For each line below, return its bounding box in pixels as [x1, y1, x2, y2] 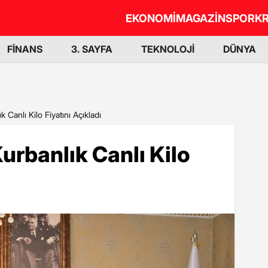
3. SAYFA [71, 43, 112, 55]
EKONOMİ [126, 11, 176, 25]
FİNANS [7, 43, 42, 55]
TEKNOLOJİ [141, 43, 194, 55]
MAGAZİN [176, 11, 226, 25]
